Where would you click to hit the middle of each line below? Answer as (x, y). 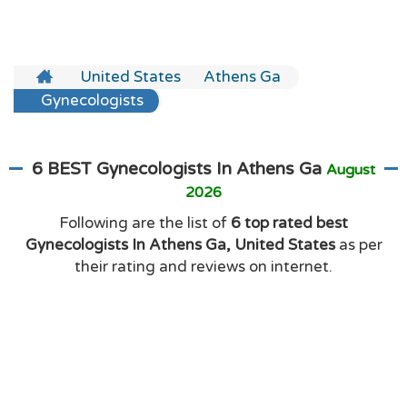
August (351, 170)
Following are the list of (145, 223)
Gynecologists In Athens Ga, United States (180, 245)
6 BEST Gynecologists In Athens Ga (179, 169)
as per (358, 245)
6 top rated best (289, 223)
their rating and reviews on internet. (203, 267)
